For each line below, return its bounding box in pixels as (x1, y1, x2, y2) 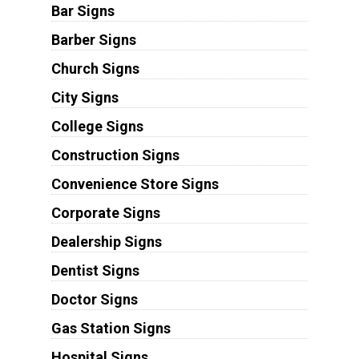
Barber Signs (50, 30, 136, 48)
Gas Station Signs (50, 319, 171, 337)
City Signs (50, 88, 119, 106)
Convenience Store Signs (50, 175, 219, 192)
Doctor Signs (50, 290, 138, 308)
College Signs (50, 117, 143, 135)
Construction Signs (50, 146, 179, 163)
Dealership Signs (50, 232, 162, 250)
